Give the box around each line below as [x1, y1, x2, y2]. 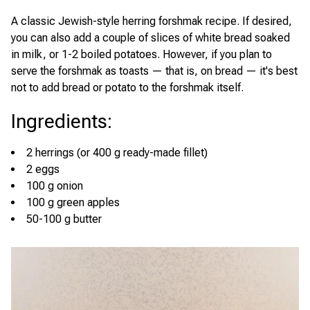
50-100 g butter [26, 212, 102, 226]
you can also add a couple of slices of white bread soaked [11, 31, 290, 45]
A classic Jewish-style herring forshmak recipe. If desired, [11, 15, 292, 28]
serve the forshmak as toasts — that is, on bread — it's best [11, 64, 298, 78]
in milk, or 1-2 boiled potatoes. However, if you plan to [11, 48, 272, 62]
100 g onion [26, 179, 83, 193]
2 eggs [26, 163, 60, 176]
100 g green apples [26, 196, 120, 210]
